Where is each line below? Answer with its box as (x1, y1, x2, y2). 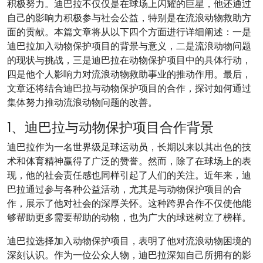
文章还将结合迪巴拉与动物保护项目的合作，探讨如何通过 (7, 82, 251, 95)
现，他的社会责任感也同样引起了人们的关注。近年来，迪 (7, 168, 251, 182)
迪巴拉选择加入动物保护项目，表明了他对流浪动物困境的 (7, 234, 251, 248)
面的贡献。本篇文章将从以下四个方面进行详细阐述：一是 (7, 25, 251, 39)
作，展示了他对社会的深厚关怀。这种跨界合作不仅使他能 (7, 197, 251, 210)
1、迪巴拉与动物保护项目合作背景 (7, 117, 214, 137)
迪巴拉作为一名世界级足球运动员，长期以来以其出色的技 (7, 140, 251, 154)
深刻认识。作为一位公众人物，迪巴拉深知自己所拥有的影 (7, 248, 251, 262)
